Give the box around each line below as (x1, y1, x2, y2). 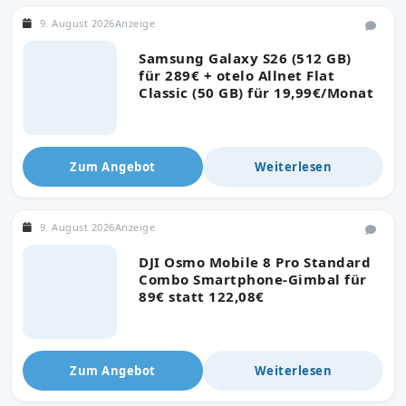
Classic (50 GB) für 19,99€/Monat (139, 82, 373, 101)
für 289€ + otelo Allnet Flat (139, 65, 334, 84)
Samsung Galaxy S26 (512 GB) (139, 48, 352, 67)
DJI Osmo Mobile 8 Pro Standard (139, 252, 371, 271)
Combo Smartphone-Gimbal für (139, 269, 367, 288)
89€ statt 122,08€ (139, 286, 265, 305)
